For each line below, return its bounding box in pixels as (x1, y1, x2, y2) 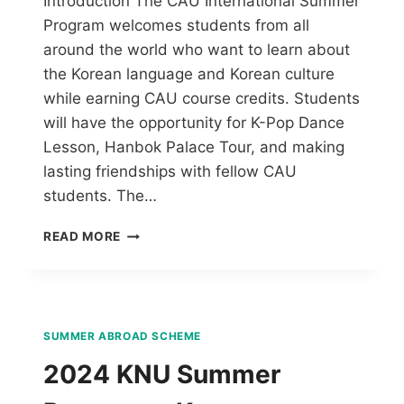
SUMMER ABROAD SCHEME (43, 329, 201, 344)
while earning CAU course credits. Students (43, 89, 360, 108)
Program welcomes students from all (43, 16, 309, 35)
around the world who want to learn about (43, 41, 350, 60)
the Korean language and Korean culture (43, 65, 335, 84)
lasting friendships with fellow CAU (43, 162, 297, 181)
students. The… (43, 187, 157, 206)
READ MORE (43, 229, 122, 244)
